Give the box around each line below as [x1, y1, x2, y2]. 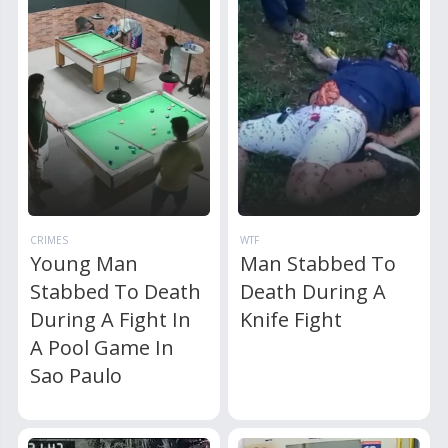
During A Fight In [30, 305, 192, 333]
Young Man [30, 249, 139, 277]
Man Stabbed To [240, 249, 397, 277]
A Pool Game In [30, 333, 175, 361]
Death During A [240, 277, 387, 305]
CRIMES [30, 232, 69, 247]
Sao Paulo [30, 361, 123, 389]
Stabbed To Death [30, 277, 202, 305]
